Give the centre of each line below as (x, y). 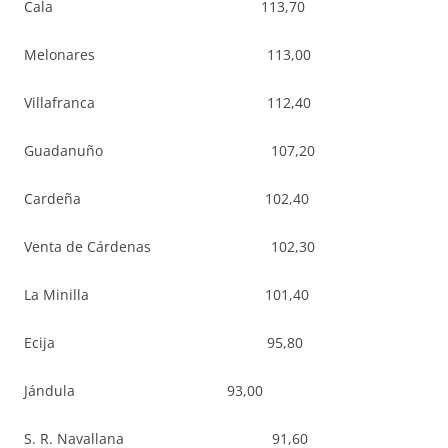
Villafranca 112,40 (167, 102)
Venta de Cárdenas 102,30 (169, 246)
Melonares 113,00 (167, 54)
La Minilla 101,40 (166, 294)
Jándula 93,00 (143, 390)
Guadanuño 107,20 (169, 150)
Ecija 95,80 (163, 342)
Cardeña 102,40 (166, 198)
